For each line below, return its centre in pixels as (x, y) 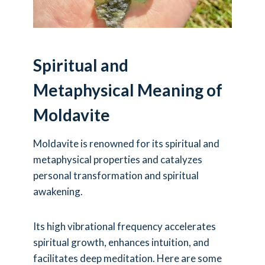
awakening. (58, 191)
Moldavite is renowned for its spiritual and (126, 143)
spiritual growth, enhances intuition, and (121, 242)
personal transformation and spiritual (116, 175)
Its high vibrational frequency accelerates (125, 226)
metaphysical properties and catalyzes (118, 159)
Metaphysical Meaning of (128, 90)
